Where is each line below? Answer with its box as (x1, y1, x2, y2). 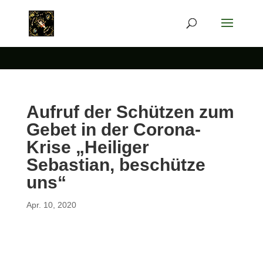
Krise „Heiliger (26, 137, 149, 157)
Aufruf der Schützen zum (26, 102, 234, 122)
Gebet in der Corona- (26, 120, 201, 139)
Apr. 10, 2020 (26, 200, 76, 210)
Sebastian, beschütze (26, 155, 205, 174)
